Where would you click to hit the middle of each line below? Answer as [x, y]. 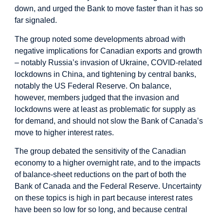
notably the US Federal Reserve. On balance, [93, 86]
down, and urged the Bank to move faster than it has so [109, 9]
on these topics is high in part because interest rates [104, 198]
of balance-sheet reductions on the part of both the [100, 175]
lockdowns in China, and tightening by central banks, [105, 74]
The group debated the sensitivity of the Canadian [100, 151]
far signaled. [36, 20]
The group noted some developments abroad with [100, 39]
